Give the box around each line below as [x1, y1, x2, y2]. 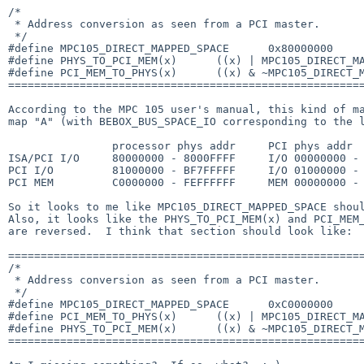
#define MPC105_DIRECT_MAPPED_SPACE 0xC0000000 [8, 297, 333, 310]
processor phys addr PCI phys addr [8, 139, 112, 152]
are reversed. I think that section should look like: [8, 224, 353, 237]
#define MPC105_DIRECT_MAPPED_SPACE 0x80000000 [8, 41, 333, 54]
